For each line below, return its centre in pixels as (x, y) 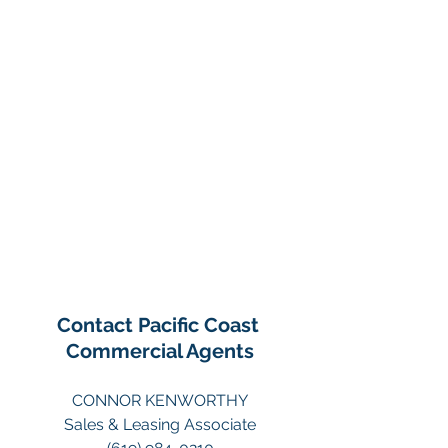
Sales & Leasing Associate (160, 424)
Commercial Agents (160, 350)
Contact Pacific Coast (160, 324)
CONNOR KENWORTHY (160, 400)
